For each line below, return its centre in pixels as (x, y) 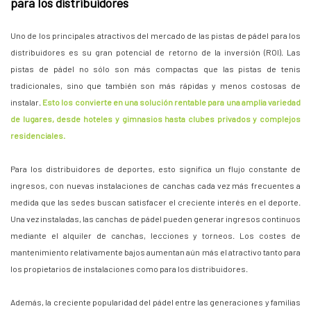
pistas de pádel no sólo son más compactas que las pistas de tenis (155, 69)
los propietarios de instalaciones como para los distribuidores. (129, 269)
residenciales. (38, 136)
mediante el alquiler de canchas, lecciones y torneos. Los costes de (155, 236)
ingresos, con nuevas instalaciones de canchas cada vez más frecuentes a (155, 186)
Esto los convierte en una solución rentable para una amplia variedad (172, 102)
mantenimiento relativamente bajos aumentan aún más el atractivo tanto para (155, 252)
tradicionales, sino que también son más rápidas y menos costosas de (155, 86)
